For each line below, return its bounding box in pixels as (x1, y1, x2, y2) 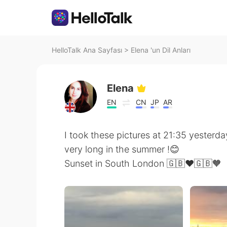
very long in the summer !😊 (64, 144, 179, 155)
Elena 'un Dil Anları (131, 46, 191, 54)
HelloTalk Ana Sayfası (52, 46, 122, 54)
